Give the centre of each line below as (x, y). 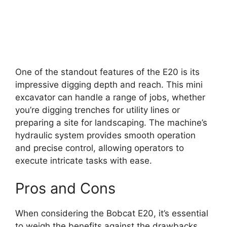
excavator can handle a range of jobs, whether (110, 97)
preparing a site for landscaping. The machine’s (111, 122)
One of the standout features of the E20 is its (107, 72)
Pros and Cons (65, 188)
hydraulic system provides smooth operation (105, 135)
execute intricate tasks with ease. (84, 160)
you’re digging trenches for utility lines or (98, 110)
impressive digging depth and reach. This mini (109, 84)
